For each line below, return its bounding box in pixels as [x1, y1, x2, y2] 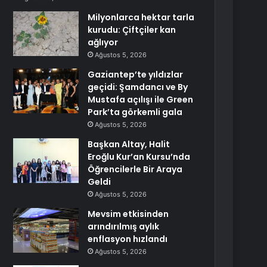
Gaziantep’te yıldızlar [88, 69, 184, 80]
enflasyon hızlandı [88, 233, 168, 245]
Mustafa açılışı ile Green [88, 94, 194, 105]
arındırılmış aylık [88, 221, 160, 232]
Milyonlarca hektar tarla [88, 11, 195, 23]
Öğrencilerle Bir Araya [88, 163, 183, 175]
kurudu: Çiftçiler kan [88, 24, 176, 36]
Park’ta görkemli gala [88, 106, 183, 118]
